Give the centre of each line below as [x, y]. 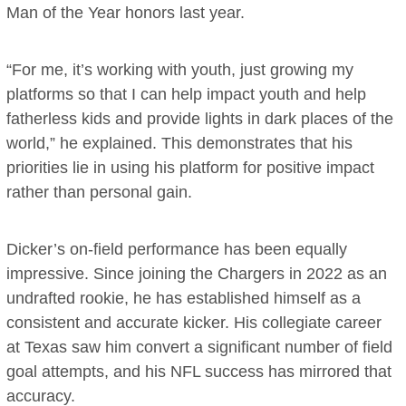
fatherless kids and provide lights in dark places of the [200, 119]
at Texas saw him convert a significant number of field [200, 348]
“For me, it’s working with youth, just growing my [180, 70]
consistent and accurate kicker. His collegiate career [194, 323]
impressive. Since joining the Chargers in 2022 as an [197, 274]
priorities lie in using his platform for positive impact [191, 168]
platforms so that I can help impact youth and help [187, 95]
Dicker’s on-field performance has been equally [177, 250]
